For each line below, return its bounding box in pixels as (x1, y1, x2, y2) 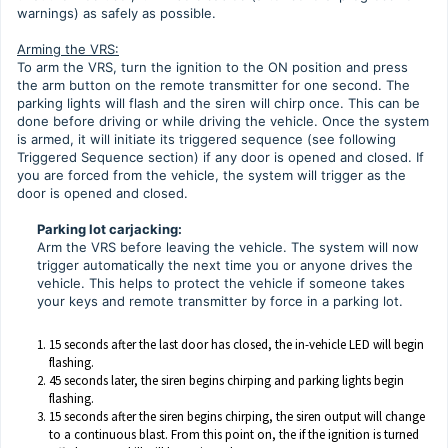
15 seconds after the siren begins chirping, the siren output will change (49, 408, 425, 426)
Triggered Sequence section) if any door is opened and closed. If (17, 149, 424, 166)
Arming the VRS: (17, 41, 119, 58)
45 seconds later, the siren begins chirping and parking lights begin (49, 372, 404, 390)
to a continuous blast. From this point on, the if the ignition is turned (49, 426, 419, 444)
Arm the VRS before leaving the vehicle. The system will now (37, 239, 419, 256)
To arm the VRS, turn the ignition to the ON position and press (17, 59, 408, 76)
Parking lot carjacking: (37, 221, 182, 238)
